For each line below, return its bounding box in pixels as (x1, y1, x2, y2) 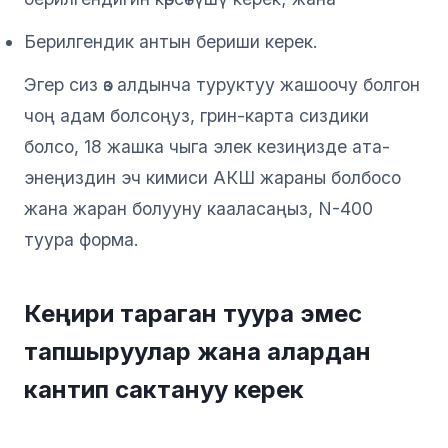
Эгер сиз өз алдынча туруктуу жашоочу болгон (24, 73, 420, 95)
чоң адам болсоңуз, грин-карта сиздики (24, 104, 369, 126)
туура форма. (24, 228, 139, 250)
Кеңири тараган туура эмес (24, 298, 362, 328)
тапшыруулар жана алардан (24, 336, 371, 366)
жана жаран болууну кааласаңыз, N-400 (24, 197, 373, 219)
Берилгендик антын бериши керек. (24, 30, 318, 52)
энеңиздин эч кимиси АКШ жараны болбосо (24, 166, 401, 188)
